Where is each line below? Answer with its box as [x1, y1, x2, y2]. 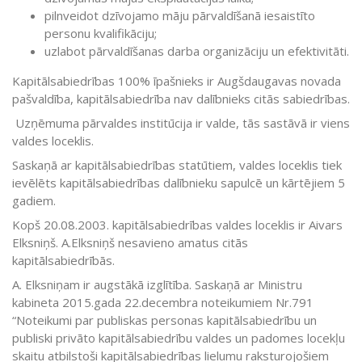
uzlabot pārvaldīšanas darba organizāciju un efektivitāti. [44, 43, 349, 60]
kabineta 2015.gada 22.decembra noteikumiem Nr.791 [12, 294, 314, 311]
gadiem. [12, 192, 56, 209]
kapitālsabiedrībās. [12, 252, 115, 269]
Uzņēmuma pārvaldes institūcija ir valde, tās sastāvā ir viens [15, 115, 350, 132]
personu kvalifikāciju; [44, 25, 157, 42]
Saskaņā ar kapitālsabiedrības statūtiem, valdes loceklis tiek [12, 157, 342, 174]
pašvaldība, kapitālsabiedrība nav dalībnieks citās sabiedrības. [12, 90, 350, 107]
